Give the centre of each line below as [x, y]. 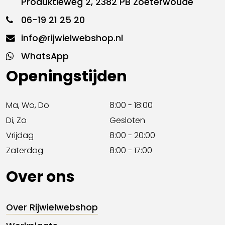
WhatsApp [45, 56]
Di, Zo [16, 120]
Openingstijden [67, 76]
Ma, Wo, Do [28, 105]
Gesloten [127, 120]
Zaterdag [25, 150]
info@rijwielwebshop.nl [72, 38]
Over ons [40, 177]
